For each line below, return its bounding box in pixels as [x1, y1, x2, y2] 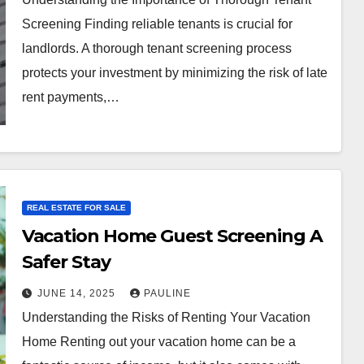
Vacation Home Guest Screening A [21, 224, 323, 247]
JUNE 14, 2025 [37, 287, 119, 299]
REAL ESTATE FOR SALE [26, 202, 126, 212]
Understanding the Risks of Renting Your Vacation [21, 310, 310, 324]
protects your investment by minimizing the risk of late [21, 66, 327, 80]
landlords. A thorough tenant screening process [21, 41, 292, 55]
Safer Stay [21, 250, 110, 273]
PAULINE [143, 287, 191, 299]
